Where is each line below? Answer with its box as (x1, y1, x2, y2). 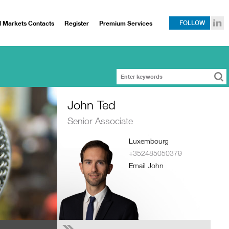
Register (64, 19, 89, 27)
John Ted (67, 97, 116, 112)
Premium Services (99, 19, 152, 27)
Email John (129, 161, 164, 170)
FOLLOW (179, 19, 205, 27)
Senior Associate (67, 115, 133, 126)
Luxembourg (129, 136, 169, 145)
